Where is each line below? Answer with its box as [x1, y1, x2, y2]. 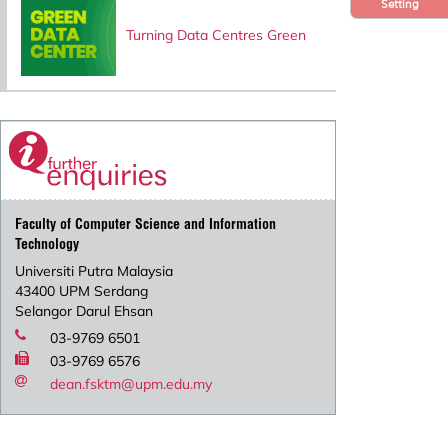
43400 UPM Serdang [15, 281, 149, 300]
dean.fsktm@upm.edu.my [50, 374, 213, 393]
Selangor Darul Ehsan [15, 301, 154, 320]
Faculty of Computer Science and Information [15, 214, 277, 233]
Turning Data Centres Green [125, 24, 306, 43]
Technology [15, 234, 80, 253]
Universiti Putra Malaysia [15, 261, 174, 280]
